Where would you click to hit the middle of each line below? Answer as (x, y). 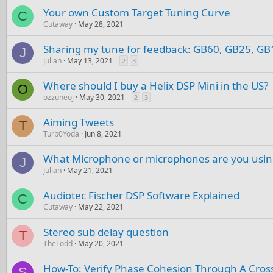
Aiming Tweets (79, 122)
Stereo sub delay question (106, 232)
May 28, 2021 (101, 24)
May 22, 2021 (101, 207)
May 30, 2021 (102, 97)
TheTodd (58, 243)
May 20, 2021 (101, 243)
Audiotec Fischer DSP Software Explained (141, 195)
